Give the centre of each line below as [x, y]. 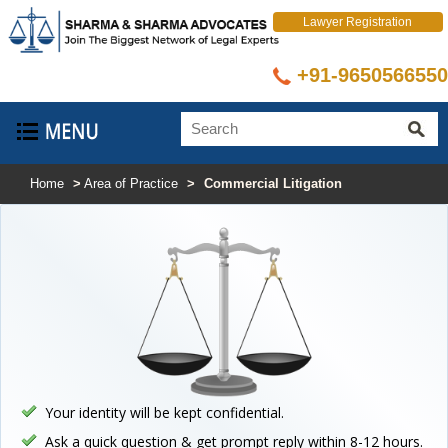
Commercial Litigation [273, 183]
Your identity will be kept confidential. [164, 412]
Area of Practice [131, 183]
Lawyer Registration [358, 22]
